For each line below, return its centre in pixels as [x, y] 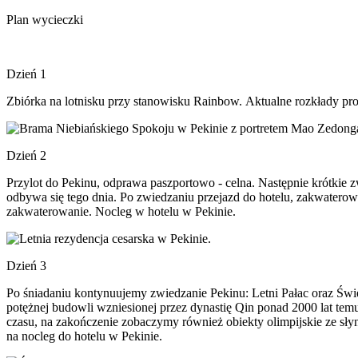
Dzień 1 [26, 74]
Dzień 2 [26, 155]
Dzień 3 [26, 266]
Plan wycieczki [45, 20]
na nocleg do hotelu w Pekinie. [84, 336]
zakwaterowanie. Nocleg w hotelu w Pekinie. [121, 211]
